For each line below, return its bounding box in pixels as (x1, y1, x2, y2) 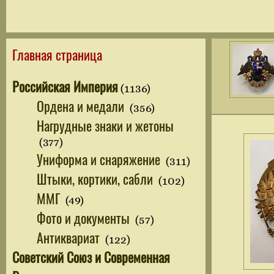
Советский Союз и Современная (12, 246, 170, 267)
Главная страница (12, 44, 102, 64)
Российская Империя (12, 76, 118, 96)
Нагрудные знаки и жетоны (37, 115, 174, 135)
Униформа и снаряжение (37, 149, 163, 169)
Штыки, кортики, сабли (37, 168, 156, 188)
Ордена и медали (37, 95, 127, 116)
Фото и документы (37, 207, 133, 228)
